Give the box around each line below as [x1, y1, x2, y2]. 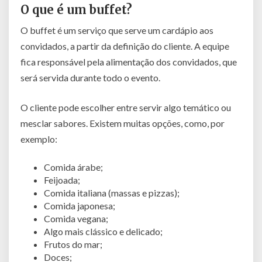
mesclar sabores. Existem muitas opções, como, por [20, 117, 225, 129]
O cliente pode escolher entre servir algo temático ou [20, 101, 231, 113]
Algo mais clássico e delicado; [44, 225, 163, 237]
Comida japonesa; [44, 199, 115, 211]
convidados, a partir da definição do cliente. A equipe [20, 40, 229, 51]
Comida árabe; [44, 161, 103, 173]
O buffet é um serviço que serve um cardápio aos [20, 24, 213, 36]
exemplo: [20, 133, 57, 144]
